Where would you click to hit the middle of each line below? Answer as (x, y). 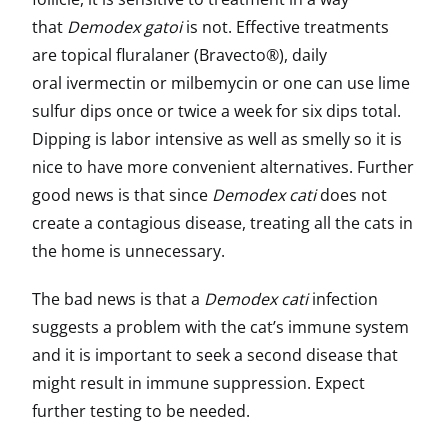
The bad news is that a (118, 299)
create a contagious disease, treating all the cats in (222, 223)
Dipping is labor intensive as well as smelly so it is (217, 139)
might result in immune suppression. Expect (198, 383)
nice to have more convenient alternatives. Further (223, 167)
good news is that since (122, 195)
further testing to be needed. (141, 411)
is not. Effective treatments (285, 27)
